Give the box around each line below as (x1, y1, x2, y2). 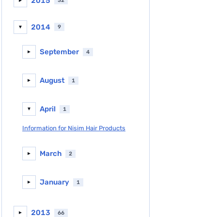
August (40, 76, 64, 85)
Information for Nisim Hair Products (22, 124, 125, 132)
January (40, 178, 69, 187)
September (40, 47, 79, 57)
